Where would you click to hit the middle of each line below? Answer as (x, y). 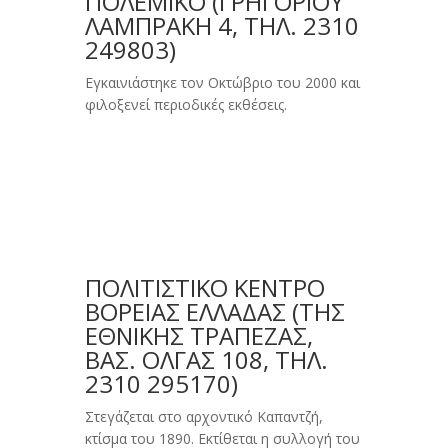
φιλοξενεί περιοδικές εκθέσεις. (185, 105)
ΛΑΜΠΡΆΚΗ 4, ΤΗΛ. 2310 (221, 26)
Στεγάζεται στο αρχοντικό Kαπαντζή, (203, 417)
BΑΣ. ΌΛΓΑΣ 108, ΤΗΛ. (206, 360)
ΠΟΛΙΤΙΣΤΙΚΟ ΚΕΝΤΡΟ (204, 288)
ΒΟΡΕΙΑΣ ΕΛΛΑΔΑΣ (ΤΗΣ (214, 312)
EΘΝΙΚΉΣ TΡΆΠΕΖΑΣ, (198, 336)
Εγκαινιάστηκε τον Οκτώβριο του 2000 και (222, 83)
